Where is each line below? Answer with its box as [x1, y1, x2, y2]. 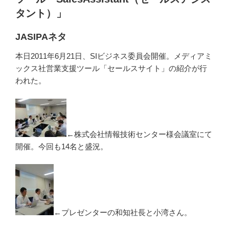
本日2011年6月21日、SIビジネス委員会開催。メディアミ [15, 52, 212, 60]
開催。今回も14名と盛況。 [15, 142, 108, 151]
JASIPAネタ [15, 31, 66, 42]
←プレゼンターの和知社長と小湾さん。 [54, 208, 192, 217]
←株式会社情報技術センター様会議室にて [66, 129, 212, 139]
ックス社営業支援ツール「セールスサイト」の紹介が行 [15, 64, 207, 73]
